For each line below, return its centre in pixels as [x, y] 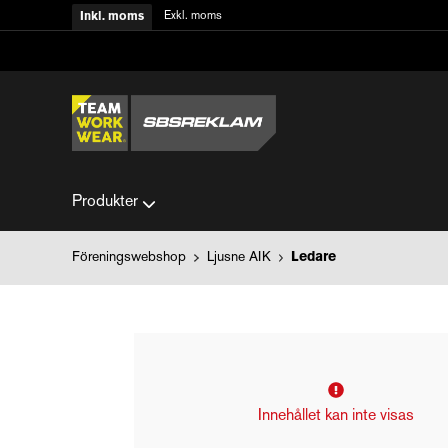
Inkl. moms [112, 17]
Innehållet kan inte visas [336, 416]
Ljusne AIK [238, 257]
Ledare [313, 257]
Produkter [105, 202]
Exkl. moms [193, 16]
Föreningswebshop [129, 257]
